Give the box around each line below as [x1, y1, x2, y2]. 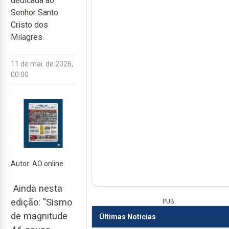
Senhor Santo [11, 8, 58, 17]
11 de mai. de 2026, [11, 60, 73, 68]
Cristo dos [11, 20, 48, 30]
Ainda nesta [11, 183, 62, 194]
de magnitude [11, 211, 67, 222]
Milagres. [11, 32, 44, 42]
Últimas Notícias [99, 212, 156, 221]
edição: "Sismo [11, 197, 72, 208]
